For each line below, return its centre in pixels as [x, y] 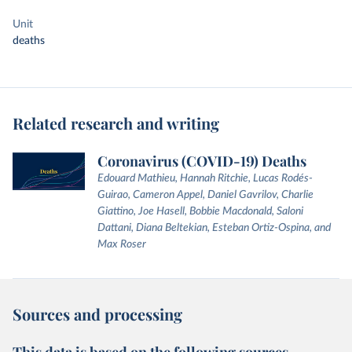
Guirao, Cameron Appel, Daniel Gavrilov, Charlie [205, 195]
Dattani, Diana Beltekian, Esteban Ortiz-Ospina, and [214, 228]
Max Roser [122, 244]
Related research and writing [116, 123]
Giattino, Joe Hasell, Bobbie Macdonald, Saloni [200, 211]
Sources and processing [97, 314]
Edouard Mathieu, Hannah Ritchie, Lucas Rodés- [205, 178]
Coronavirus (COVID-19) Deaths [202, 161]
